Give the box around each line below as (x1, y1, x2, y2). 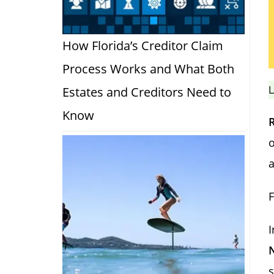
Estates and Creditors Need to (62, 83, 231, 100)
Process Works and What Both (62, 60, 234, 77)
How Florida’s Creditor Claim (62, 37, 223, 54)
